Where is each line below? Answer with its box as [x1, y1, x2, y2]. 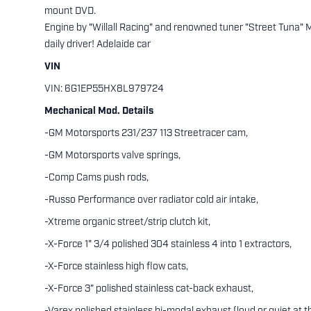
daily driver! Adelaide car [44, 40, 151, 50]
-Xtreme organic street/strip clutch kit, [44, 217, 210, 228]
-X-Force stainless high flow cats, [44, 262, 188, 272]
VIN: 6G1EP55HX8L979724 [44, 84, 164, 94]
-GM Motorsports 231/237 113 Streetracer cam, [44, 128, 248, 139]
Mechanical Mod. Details [44, 106, 153, 117]
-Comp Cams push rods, [44, 173, 149, 183]
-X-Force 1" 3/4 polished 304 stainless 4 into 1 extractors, [44, 239, 292, 250]
